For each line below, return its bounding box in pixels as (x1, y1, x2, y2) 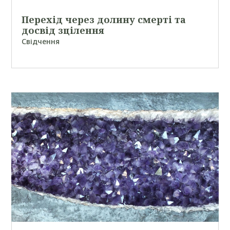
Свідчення (22, 36, 60, 47)
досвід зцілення (22, 24, 105, 37)
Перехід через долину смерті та (22, 13, 186, 26)
